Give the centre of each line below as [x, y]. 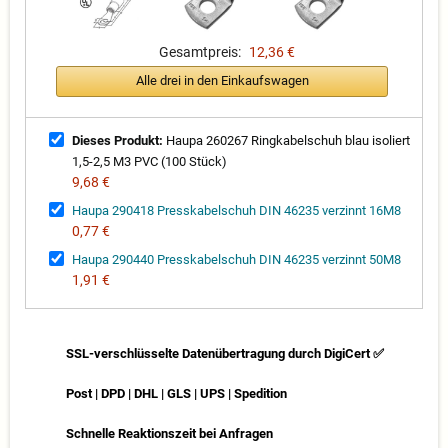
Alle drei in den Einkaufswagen [222, 81]
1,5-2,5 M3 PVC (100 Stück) [149, 161]
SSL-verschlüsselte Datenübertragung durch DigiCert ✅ [225, 353]
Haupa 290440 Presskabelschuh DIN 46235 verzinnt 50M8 [236, 259]
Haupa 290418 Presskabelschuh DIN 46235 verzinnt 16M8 [236, 210]
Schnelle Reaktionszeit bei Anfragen [169, 433]
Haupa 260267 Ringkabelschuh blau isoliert [286, 140]
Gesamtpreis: [199, 51]
